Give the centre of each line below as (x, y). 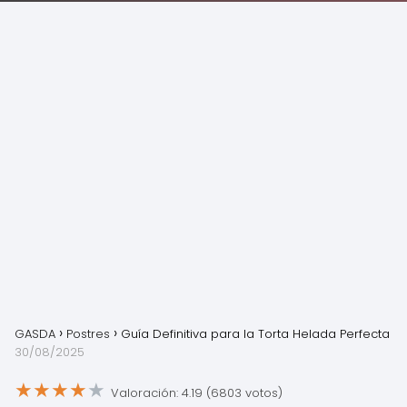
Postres (88, 334)
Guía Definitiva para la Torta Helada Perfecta (255, 334)
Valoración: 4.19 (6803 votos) (197, 392)
